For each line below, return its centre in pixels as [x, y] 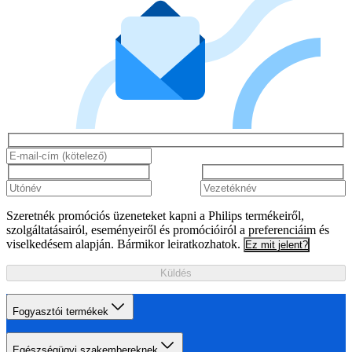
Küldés [176, 273]
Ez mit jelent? [277, 244]
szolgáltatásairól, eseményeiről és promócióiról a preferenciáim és [168, 229]
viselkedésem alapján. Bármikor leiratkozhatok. [123, 244]
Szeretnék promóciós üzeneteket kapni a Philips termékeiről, [155, 215]
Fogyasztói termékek [60, 311]
